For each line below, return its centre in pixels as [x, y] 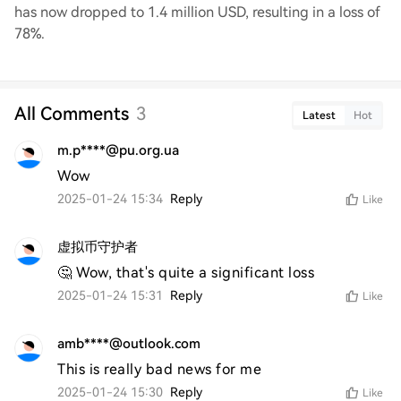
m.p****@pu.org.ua [118, 150]
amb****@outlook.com [129, 344]
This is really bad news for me [159, 369]
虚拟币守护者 [98, 247]
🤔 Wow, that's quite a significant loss [186, 273]
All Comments [72, 114]
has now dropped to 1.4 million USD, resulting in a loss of [197, 12]
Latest [319, 115]
